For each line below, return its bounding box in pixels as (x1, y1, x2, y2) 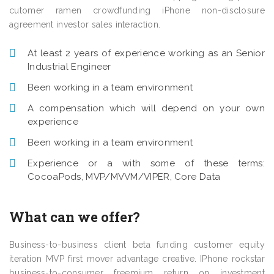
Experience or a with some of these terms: (28, 158, 265, 169)
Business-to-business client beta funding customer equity (9, 240, 265, 250)
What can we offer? (9, 208, 140, 226)
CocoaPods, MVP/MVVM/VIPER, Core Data (28, 171, 221, 182)
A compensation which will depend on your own (28, 103, 265, 114)
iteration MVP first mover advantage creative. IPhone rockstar (9, 254, 265, 264)
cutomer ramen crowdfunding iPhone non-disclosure (9, 6, 265, 15)
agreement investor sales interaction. (9, 20, 161, 29)
